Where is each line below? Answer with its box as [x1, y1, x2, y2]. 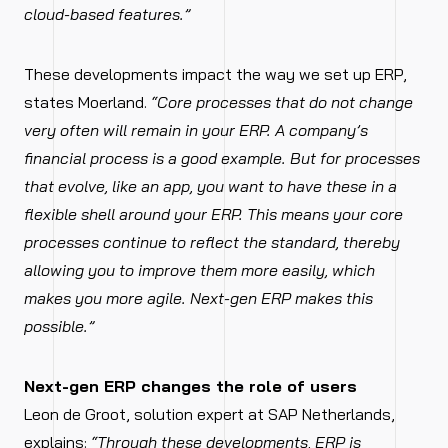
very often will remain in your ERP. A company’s [24, 120, 368, 140]
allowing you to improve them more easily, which [24, 260, 375, 280]
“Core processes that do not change [151, 92, 413, 112]
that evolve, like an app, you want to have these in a [24, 176, 397, 196]
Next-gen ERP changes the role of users [24, 376, 362, 396]
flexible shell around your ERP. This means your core [24, 204, 403, 224]
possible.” [24, 316, 94, 336]
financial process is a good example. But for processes [24, 148, 420, 168]
